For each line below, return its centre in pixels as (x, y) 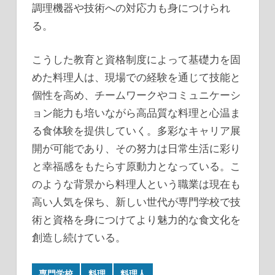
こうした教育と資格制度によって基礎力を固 (136, 59)
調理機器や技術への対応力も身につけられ (131, 8)
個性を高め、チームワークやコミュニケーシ (136, 95)
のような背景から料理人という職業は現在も (136, 184)
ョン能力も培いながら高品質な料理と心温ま (136, 112)
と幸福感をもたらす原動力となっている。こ (136, 166)
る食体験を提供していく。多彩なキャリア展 (136, 130)
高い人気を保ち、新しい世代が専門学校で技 (136, 201)
